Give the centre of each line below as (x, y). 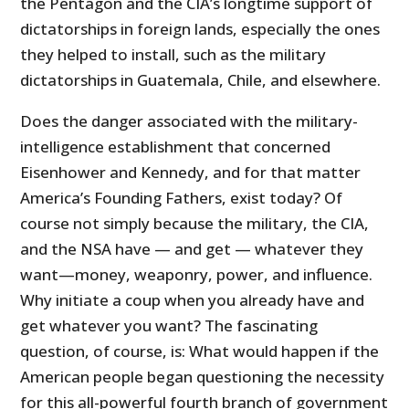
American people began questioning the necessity (203, 377)
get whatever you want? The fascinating (169, 326)
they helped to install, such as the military (173, 55)
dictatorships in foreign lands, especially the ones (200, 29)
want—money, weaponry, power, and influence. (197, 275)
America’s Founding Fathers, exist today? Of (182, 198)
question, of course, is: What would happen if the (200, 351)
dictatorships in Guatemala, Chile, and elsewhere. (201, 80)
